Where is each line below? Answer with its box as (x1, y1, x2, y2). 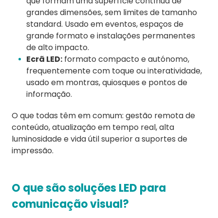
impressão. (12, 145, 54, 157)
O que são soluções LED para (12, 181, 166, 196)
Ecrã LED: (26, 54, 62, 65)
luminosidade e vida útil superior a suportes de (12, 133, 187, 145)
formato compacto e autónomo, (62, 54, 189, 65)
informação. (26, 89, 72, 100)
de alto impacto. (26, 42, 89, 54)
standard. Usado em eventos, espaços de (26, 18, 183, 30)
